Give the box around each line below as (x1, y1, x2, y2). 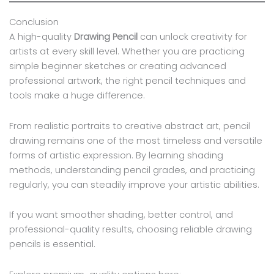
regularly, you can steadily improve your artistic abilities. (9, 178, 259, 191)
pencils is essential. (9, 238, 95, 251)
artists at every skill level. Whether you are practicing (9, 45, 245, 57)
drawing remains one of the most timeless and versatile (9, 134, 262, 147)
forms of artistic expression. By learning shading (9, 149, 223, 161)
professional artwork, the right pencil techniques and (9, 74, 246, 87)
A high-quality (9, 30, 74, 43)
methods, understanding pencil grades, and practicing (9, 163, 255, 176)
